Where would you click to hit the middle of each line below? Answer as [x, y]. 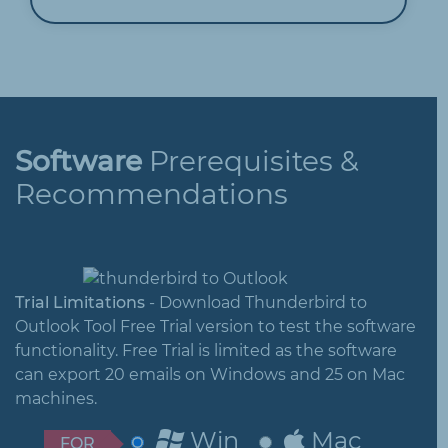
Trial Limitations [80, 302]
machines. [56, 398]
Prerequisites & [250, 160]
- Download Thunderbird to [256, 302]
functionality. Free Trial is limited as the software [206, 350]
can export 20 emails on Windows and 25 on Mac [210, 374]
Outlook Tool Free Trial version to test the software [215, 326]
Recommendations [151, 193]
